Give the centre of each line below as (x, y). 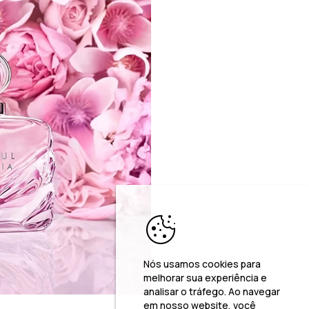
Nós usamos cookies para (202, 264)
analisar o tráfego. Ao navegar (212, 291)
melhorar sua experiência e (205, 278)
